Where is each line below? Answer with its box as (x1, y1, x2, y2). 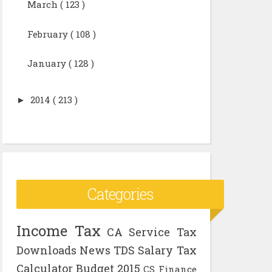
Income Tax (16, 221, 101, 240)
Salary (138, 243, 174, 257)
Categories (86, 183, 154, 204)
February (27, 27, 68, 40)
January (27, 57, 66, 70)
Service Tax (129, 225, 197, 239)
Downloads (16, 243, 76, 257)
